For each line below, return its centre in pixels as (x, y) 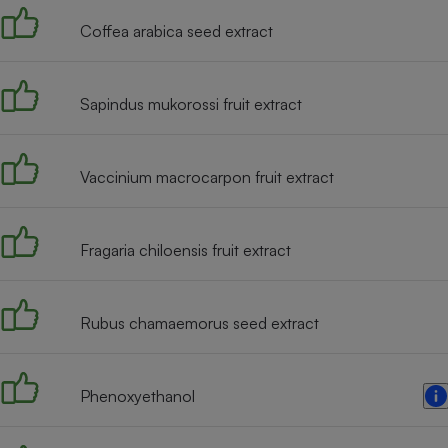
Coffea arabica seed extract (176, 30)
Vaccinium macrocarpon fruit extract (207, 176)
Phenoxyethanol (137, 395)
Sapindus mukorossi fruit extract (191, 103)
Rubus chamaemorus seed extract (199, 322)
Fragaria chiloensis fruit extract (185, 249)
